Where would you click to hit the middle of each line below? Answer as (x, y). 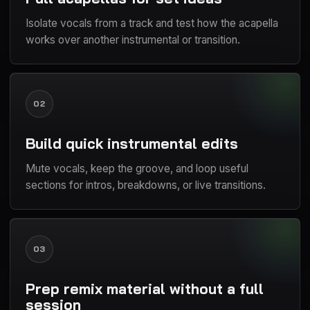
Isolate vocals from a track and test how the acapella (152, 23)
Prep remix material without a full (145, 288)
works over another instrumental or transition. (133, 39)
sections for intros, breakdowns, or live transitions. (146, 185)
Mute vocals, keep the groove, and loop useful (137, 168)
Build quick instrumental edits (132, 143)
